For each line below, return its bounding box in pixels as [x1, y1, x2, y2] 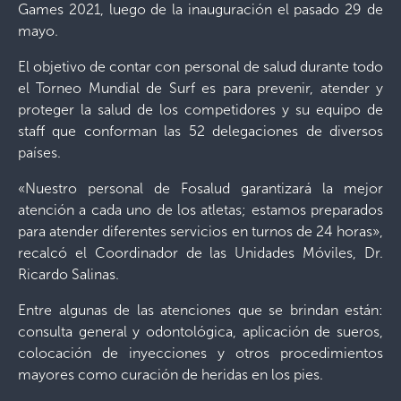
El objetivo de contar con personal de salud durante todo [18, 58, 383, 75]
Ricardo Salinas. [18, 266, 119, 283]
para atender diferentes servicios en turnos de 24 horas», [18, 223, 383, 240]
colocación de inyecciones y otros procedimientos [18, 345, 383, 362]
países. [18, 144, 61, 161]
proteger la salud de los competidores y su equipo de [18, 101, 383, 118]
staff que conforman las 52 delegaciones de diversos [18, 123, 383, 140]
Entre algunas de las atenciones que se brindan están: [18, 302, 383, 319]
